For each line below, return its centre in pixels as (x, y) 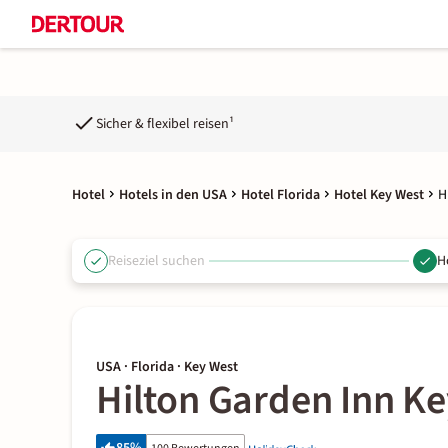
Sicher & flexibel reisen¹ (165, 123)
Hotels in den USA (173, 195)
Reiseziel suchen (156, 260)
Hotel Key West (379, 195)
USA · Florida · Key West (167, 367)
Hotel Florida (280, 195)
